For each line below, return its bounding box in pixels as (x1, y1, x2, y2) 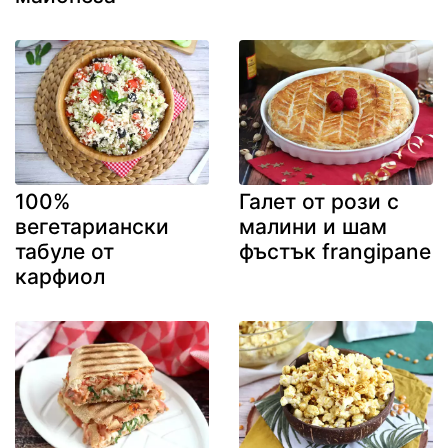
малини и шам (239, 214, 387, 240)
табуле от (15, 239, 114, 265)
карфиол (15, 264, 105, 290)
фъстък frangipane (239, 239, 431, 265)
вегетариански (15, 214, 169, 240)
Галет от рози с (239, 189, 399, 215)
